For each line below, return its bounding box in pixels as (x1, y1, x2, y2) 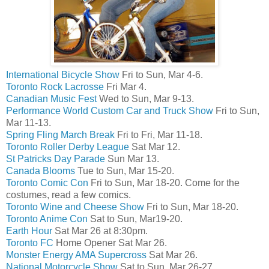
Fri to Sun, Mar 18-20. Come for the (88, 177, 240, 188)
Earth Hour (6, 225, 52, 236)
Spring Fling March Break (6, 129, 115, 140)
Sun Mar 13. (105, 153, 159, 164)
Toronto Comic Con (6, 177, 88, 188)
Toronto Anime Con (6, 213, 88, 224)
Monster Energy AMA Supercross (6, 249, 147, 260)
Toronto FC (6, 237, 53, 248)
